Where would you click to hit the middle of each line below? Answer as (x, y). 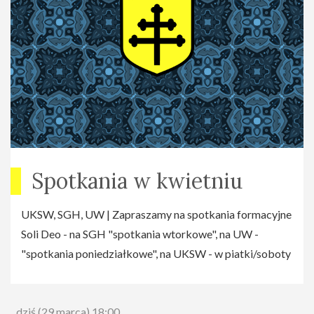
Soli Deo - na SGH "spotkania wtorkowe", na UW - (140, 234)
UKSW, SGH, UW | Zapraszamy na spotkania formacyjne (156, 214)
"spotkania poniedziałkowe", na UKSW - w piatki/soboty (156, 254)
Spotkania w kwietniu (137, 181)
